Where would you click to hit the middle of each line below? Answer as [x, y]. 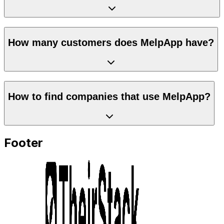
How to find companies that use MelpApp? [109, 96]
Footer [23, 143]
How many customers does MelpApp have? [111, 42]
